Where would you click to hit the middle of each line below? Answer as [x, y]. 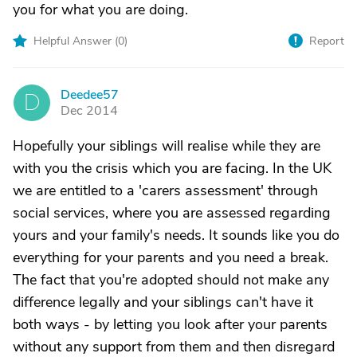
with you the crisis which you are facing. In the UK [172, 168]
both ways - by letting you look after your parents [170, 324]
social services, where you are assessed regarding [172, 213]
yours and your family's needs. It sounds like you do [176, 235]
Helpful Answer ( [76, 41]
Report [327, 41]
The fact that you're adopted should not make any [171, 280]
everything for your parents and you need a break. [171, 257]
